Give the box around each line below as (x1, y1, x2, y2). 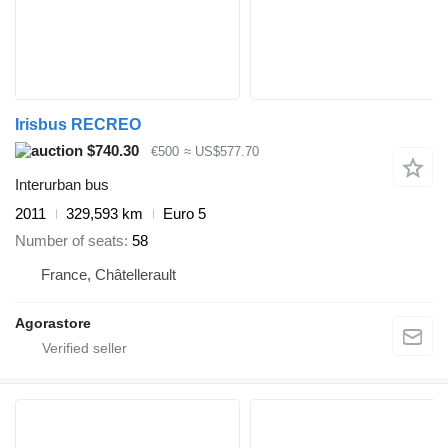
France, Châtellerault (41, 265, 176, 283)
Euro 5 (163, 205, 206, 223)
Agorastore (15, 314, 91, 331)
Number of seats (15, 231, 124, 249)
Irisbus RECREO (15, 115, 141, 133)
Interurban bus (15, 176, 109, 194)
